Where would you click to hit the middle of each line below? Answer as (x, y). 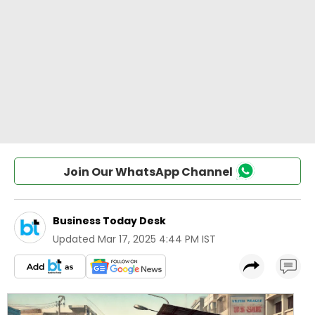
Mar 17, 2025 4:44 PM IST (157, 239)
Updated (74, 239)
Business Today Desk (109, 221)
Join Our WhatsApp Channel (148, 172)
